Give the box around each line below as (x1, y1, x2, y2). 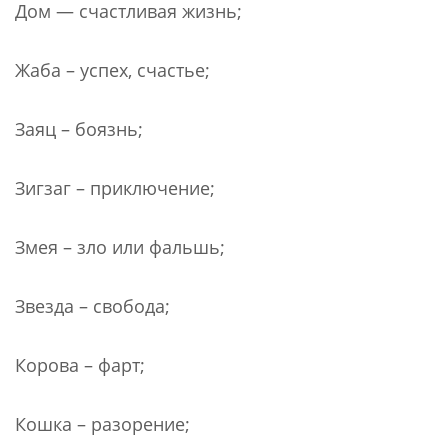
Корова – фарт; (15, 352, 145, 377)
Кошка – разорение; (15, 411, 190, 436)
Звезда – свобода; (15, 293, 170, 318)
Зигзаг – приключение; (15, 175, 215, 200)
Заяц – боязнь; (15, 116, 143, 141)
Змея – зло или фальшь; (15, 234, 225, 259)
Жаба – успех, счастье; (15, 57, 210, 82)
